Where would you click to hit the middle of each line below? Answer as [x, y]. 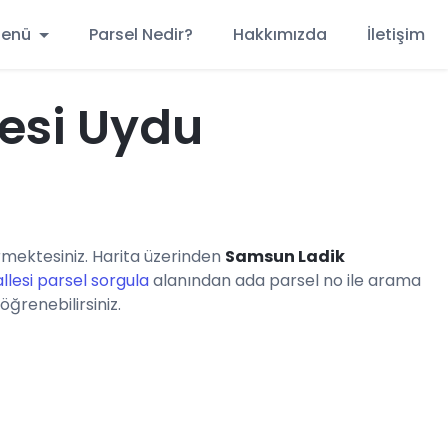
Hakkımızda [280, 34]
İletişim [396, 34]
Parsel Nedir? [141, 34]
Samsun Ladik [285, 256]
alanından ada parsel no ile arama [285, 280]
